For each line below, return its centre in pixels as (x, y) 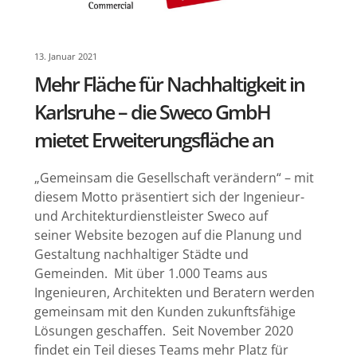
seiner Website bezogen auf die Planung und (168, 235)
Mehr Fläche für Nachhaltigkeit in (169, 83)
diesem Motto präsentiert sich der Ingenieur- (169, 196)
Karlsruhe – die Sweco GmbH (152, 111)
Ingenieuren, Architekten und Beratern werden (174, 292)
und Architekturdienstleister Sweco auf (151, 216)
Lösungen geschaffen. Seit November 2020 (163, 330)
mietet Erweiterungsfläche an (153, 139)
